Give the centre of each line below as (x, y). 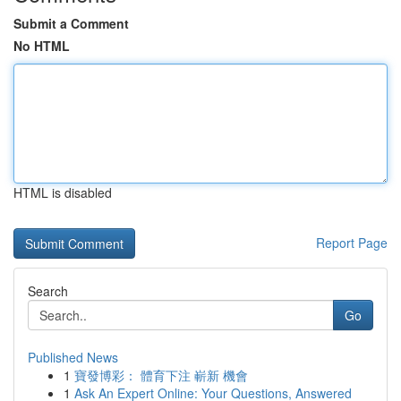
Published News (73, 357)
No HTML (42, 46)
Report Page (352, 243)
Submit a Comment (71, 23)
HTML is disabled (63, 192)
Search (48, 291)
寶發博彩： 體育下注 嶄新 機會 (161, 375)
